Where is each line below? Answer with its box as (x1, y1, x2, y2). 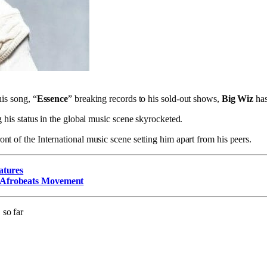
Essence (36, 93, 69, 104)
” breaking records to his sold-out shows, (68, 93, 222, 104)
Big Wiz (221, 93, 254, 104)
